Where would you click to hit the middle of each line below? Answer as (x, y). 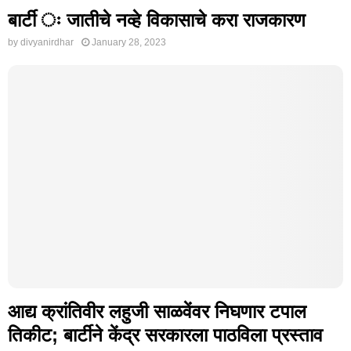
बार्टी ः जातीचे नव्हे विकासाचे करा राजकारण (157, 20)
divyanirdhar (47, 42)
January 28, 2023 (129, 42)
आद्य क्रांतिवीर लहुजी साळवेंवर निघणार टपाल (157, 312)
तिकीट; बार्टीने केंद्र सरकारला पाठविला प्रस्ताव (165, 335)
